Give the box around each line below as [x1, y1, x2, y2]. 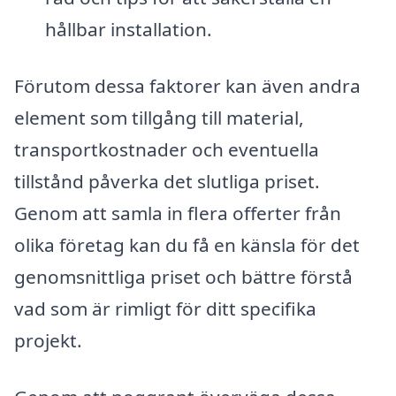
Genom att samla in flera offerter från [14, 201, 341, 226]
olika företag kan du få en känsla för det [14, 232, 360, 258]
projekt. [14, 328, 82, 354]
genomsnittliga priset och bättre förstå [14, 264, 353, 290]
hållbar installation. [44, 17, 212, 42]
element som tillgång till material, [14, 105, 304, 131]
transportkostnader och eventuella [14, 137, 319, 163]
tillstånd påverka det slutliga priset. [14, 169, 320, 194]
